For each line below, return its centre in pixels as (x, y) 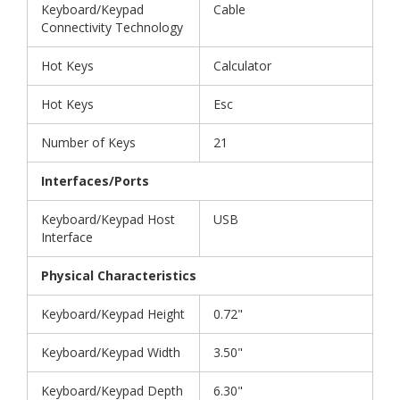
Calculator (242, 66)
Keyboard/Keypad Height (113, 314)
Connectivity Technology (112, 28)
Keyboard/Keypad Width (111, 353)
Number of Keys (88, 143)
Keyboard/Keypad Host (108, 220)
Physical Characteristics (119, 276)
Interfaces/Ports (95, 181)
